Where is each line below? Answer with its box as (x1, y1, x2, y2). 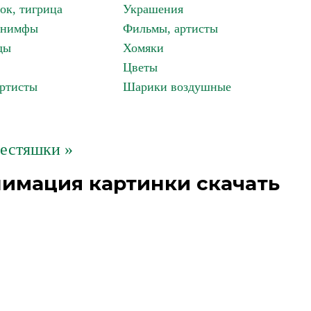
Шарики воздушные (123, 80, 231, 94)
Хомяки (123, 41, 164, 55)
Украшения (123, 2, 183, 16)
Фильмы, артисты (123, 22, 218, 35)
